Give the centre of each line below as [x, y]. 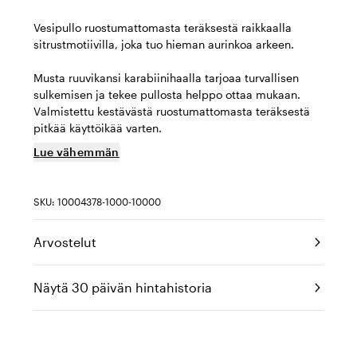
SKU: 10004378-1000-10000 [97, 202]
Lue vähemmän [76, 152]
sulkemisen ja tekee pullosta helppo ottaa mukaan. [167, 94]
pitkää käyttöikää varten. [98, 128]
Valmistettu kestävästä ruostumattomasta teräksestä [172, 111]
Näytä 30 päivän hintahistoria [123, 287]
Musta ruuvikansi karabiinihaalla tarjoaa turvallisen [166, 78]
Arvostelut [65, 242]
